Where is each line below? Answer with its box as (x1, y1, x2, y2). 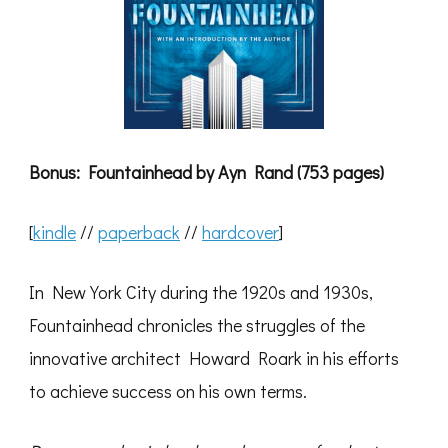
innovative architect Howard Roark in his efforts (29, 345, 399, 370)
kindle (33, 219, 76, 244)
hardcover (202, 219, 279, 244)
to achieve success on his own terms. (29, 378, 307, 403)
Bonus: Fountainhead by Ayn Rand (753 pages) (29, 159, 384, 184)
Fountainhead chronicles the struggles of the (29, 312, 365, 337)
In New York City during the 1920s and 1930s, (29, 279, 373, 304)
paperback (98, 219, 180, 244)
